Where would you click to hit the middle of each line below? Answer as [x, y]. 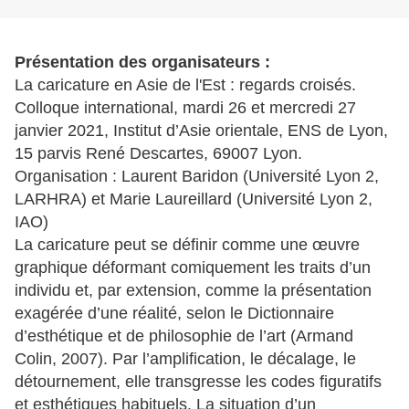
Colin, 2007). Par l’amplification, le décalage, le [185, 359]
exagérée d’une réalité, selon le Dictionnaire [174, 314]
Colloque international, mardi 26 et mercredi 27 [185, 108]
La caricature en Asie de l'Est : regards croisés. [185, 85]
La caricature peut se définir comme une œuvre [187, 245]
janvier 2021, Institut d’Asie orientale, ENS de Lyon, [201, 131]
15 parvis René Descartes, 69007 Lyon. [158, 154]
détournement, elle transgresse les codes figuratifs [198, 382]
